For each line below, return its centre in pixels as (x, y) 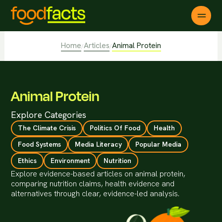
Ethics (28, 160)
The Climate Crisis (47, 128)
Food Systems (40, 144)
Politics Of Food (115, 128)
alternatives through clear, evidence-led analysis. (95, 193)
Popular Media (159, 144)
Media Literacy (98, 144)
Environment (70, 160)
